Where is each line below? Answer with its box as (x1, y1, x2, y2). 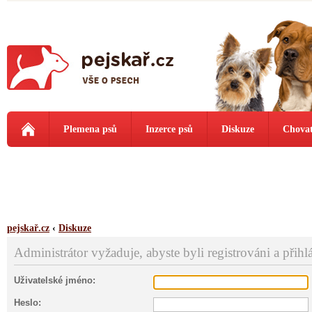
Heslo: (14, 297, 41, 309)
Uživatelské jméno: (14, 275, 95, 286)
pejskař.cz (7, 223, 49, 233)
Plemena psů (63, 124, 117, 134)
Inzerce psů (146, 124, 193, 134)
